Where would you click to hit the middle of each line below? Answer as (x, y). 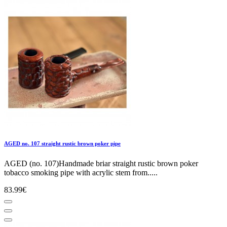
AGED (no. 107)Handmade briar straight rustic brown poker (101, 163)
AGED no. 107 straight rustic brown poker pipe (62, 143)
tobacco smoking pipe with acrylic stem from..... (81, 172)
